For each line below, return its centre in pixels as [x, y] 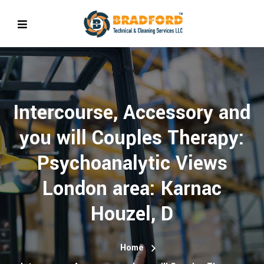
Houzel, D [132, 214]
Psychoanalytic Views [132, 164]
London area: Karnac [132, 189]
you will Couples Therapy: [132, 138]
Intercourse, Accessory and [132, 113]
